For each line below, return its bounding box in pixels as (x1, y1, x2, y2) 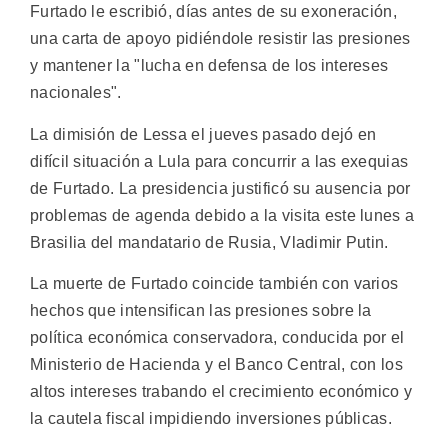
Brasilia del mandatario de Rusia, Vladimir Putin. (30, 233, 389, 251)
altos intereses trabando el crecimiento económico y (30, 382, 413, 400)
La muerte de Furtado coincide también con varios (30, 274, 399, 292)
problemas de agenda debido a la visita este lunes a (30, 206, 415, 224)
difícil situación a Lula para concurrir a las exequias (30, 152, 409, 170)
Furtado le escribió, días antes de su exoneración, (30, 3, 397, 21)
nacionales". (30, 84, 122, 102)
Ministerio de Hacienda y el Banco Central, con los (30, 355, 403, 373)
